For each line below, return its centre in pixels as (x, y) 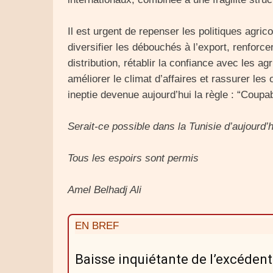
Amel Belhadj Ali (105, 190)
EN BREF (97, 226)
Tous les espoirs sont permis (133, 158)
